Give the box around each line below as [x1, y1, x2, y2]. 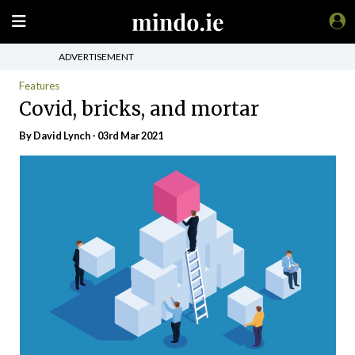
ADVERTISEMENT [59, 50, 134, 63]
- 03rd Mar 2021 [90, 129, 163, 142]
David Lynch [33, 129, 90, 142]
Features [19, 79, 59, 92]
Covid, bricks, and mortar [19, 96, 259, 121]
